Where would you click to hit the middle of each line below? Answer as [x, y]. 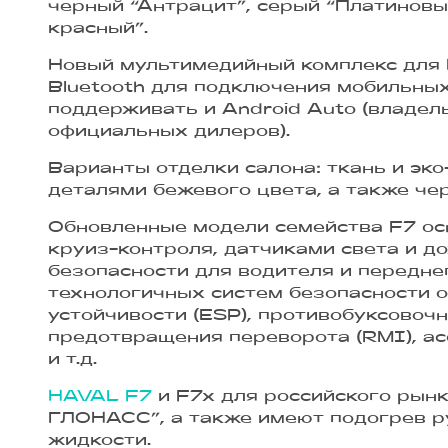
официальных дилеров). [178, 131]
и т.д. [72, 360]
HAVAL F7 [100, 397]
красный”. [101, 28]
